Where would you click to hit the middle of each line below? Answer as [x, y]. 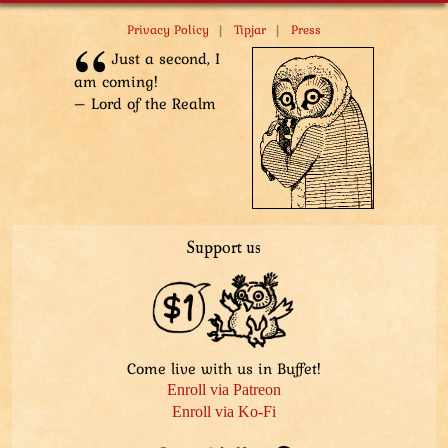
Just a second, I [166, 58]
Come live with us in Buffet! [224, 368]
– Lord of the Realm [145, 103]
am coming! [116, 81]
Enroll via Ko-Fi [224, 412]
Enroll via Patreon [224, 390]
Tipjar [250, 29]
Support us [224, 249]
